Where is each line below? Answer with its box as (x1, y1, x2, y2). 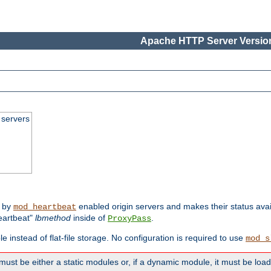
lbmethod (35, 213, 71, 223)
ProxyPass (108, 214, 151, 224)
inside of (71, 213, 108, 223)
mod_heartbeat (13, 202, 76, 212)
